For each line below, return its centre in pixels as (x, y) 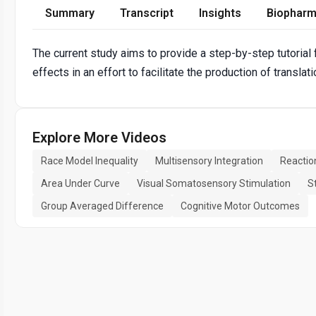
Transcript (147, 13)
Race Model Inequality (90, 161)
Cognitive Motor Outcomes (240, 206)
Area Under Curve (80, 184)
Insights (220, 13)
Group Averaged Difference (102, 206)
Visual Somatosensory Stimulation (214, 184)
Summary (70, 13)
